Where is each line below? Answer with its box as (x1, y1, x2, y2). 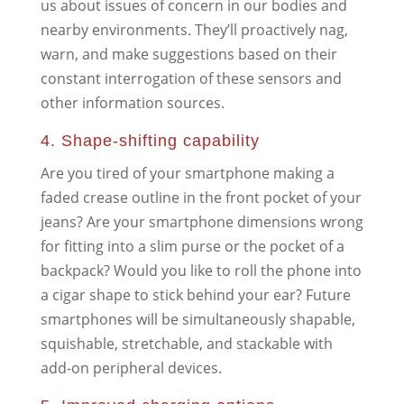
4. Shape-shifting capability (40, 131, 260, 150)
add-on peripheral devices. (40, 357, 222, 378)
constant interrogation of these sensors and (40, 68, 342, 88)
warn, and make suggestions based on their (40, 43, 337, 64)
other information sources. (40, 92, 225, 113)
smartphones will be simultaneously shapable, (40, 308, 355, 329)
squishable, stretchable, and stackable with (40, 333, 333, 353)
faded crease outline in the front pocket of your (40, 187, 362, 207)
